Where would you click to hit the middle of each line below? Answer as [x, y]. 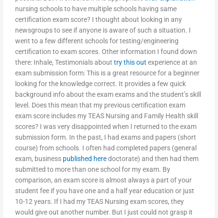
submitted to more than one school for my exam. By [93, 170]
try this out [130, 63]
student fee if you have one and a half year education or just [105, 191]
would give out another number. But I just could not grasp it [104, 212]
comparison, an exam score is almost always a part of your [104, 180]
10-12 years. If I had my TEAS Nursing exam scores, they [100, 202]
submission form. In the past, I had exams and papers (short [106, 137]
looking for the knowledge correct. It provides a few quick [101, 84]
